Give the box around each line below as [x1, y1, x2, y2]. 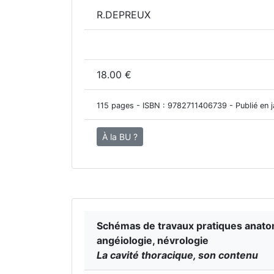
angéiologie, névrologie [97, 234, 209, 246]
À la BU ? [102, 131, 138, 142]
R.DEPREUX [97, 9, 150, 21]
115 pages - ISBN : [97, 101, 168, 110]
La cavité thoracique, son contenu [97, 249, 258, 261]
